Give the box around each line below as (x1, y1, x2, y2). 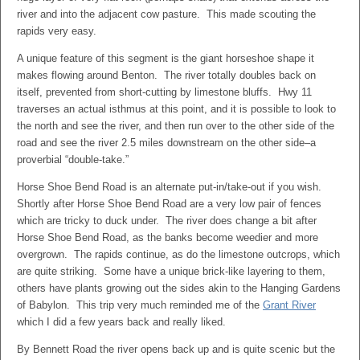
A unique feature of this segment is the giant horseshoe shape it (17, 52, 314, 64)
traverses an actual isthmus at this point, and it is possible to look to (17, 103, 336, 115)
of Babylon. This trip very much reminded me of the (17, 299, 263, 311)
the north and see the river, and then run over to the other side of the (17, 120, 334, 132)
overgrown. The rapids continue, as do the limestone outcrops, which (17, 248, 340, 260)
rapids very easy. (17, 25, 96, 37)
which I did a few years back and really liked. (17, 316, 226, 328)
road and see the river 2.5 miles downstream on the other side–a (17, 137, 316, 149)
